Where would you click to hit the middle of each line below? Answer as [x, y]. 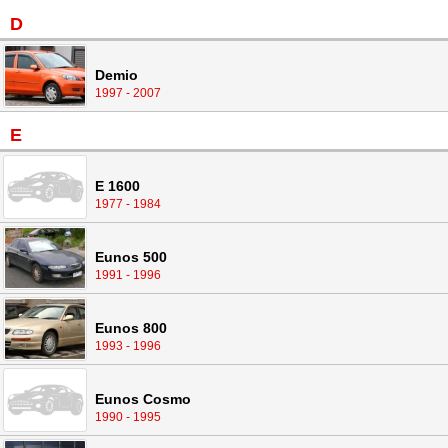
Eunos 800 [131, 328]
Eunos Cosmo [143, 399]
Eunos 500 [131, 257]
